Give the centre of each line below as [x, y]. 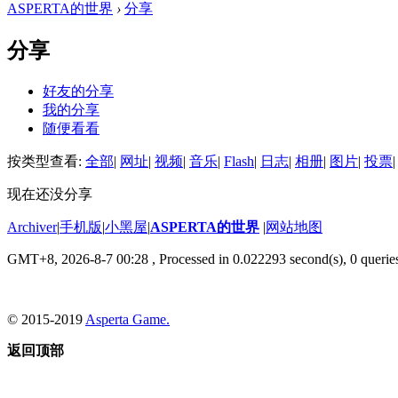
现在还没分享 [50, 194]
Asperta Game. [127, 319]
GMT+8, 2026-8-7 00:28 [78, 259]
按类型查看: [46, 161]
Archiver [32, 227]
